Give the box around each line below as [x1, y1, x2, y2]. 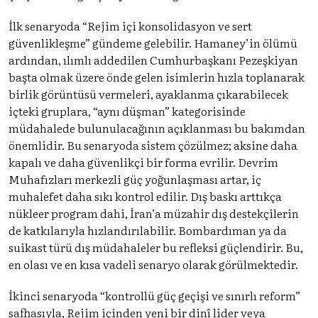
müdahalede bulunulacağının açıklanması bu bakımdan [9, 119, 305, 136]
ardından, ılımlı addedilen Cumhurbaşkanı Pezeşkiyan [9, 50, 298, 68]
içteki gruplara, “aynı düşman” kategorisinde [9, 102, 246, 119]
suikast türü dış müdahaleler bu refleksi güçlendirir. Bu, [9, 238, 303, 256]
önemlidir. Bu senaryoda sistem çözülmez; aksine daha [9, 136, 297, 153]
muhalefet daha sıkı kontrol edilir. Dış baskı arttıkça [9, 187, 282, 204]
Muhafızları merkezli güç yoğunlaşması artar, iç [9, 170, 261, 187]
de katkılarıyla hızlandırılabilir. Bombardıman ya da [9, 221, 287, 238]
